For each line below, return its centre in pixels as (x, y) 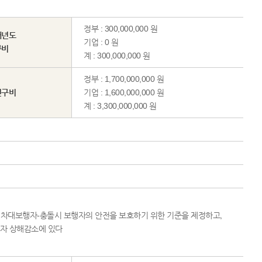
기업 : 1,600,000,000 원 (124, 92)
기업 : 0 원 (101, 42)
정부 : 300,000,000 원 (120, 29)
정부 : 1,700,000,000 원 (124, 79)
